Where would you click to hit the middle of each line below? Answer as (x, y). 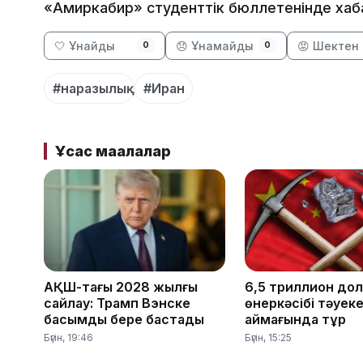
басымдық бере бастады (124, 320)
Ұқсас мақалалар (113, 151)
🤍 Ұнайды (85, 46)
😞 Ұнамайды (215, 46)
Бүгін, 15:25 (268, 338)
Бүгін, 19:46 (68, 338)
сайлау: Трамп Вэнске (117, 303)
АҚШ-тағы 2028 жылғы (121, 287)
